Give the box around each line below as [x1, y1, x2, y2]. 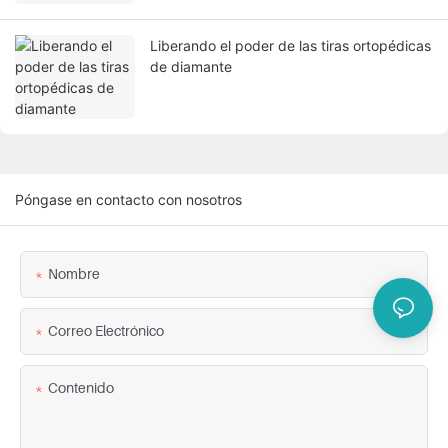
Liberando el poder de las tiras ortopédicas [150, 37, 431, 55]
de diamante [150, 58, 232, 76]
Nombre [48, 265, 100, 283]
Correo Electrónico [48, 322, 164, 340]
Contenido [48, 379, 114, 397]
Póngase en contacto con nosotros [15, 191, 242, 209]
